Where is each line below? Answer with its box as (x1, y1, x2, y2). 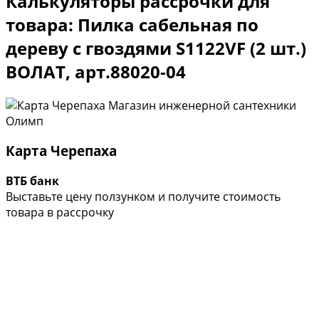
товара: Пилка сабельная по (6, 12, 258, 36)
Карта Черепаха (6, 142, 117, 160)
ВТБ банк (6, 173, 59, 189)
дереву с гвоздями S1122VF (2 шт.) (6, 36, 306, 60)
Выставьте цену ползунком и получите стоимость (6, 189, 281, 205)
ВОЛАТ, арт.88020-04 (6, 59, 186, 83)
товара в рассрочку (6, 204, 114, 221)
